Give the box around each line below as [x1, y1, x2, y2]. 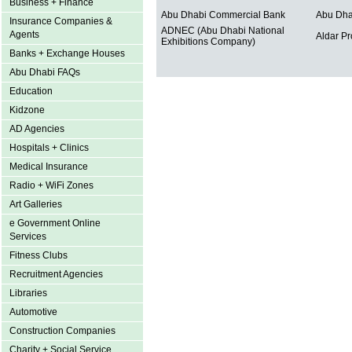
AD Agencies [9, 123, 64, 134]
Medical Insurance [9, 161, 88, 172]
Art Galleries [9, 199, 62, 210]
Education [9, 86, 53, 97]
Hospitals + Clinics [9, 142, 89, 153]
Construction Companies [9, 325, 115, 336]
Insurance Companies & [9, 16, 112, 27]
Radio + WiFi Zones [9, 180, 93, 191]
